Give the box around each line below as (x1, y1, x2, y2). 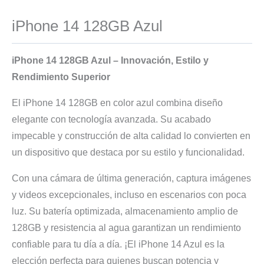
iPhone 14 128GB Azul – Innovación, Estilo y (12, 55, 209, 65)
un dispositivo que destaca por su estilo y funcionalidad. (12, 147, 245, 157)
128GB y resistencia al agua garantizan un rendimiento (12, 222, 241, 233)
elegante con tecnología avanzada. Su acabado (12, 114, 211, 124)
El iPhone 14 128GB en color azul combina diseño (12, 97, 223, 108)
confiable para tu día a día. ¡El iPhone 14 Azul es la (12, 239, 225, 249)
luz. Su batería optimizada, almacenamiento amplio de (12, 206, 238, 216)
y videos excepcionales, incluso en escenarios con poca (12, 189, 246, 200)
